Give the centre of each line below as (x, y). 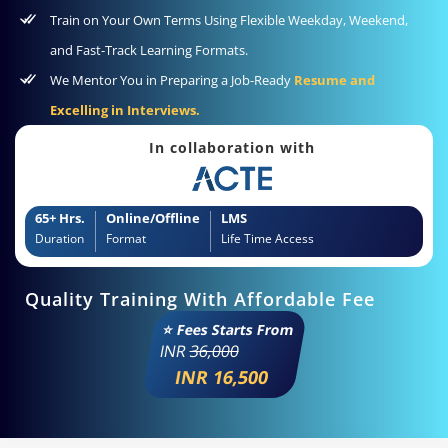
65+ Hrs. (60, 218)
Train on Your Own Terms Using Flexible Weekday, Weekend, (229, 19)
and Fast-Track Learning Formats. (149, 49)
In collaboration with (231, 147)
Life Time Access (267, 239)
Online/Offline (153, 218)
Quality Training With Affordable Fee (200, 299)
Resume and (334, 79)
